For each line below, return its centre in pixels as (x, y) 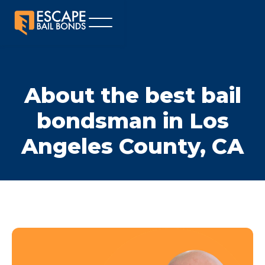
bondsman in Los (132, 121)
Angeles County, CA (132, 146)
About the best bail (132, 95)
